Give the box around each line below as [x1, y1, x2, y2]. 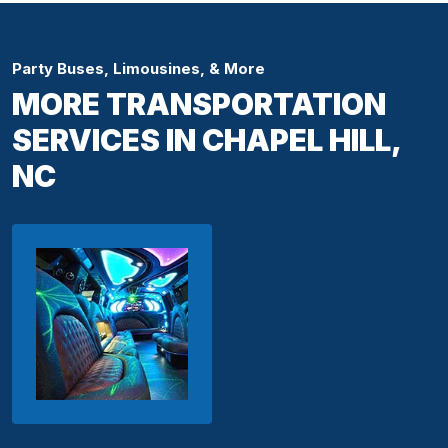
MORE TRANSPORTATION [12, 86, 386, 123]
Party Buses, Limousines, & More [12, 59, 265, 79]
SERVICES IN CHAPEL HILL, [12, 122, 400, 159]
